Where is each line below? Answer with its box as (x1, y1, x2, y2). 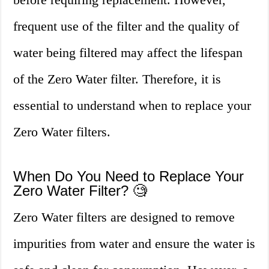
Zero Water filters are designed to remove (13, 210, 235, 225)
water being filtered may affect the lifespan (13, 45, 243, 61)
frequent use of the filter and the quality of (13, 19, 240, 34)
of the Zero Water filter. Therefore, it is (13, 71, 222, 87)
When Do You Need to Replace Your (13, 168, 244, 185)
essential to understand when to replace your (13, 98, 252, 113)
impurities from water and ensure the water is (13, 236, 256, 252)
